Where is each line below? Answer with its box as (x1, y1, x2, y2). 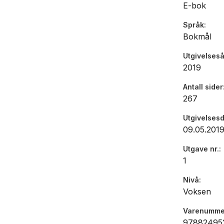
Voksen (183, 186, 211, 197)
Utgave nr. (183, 144, 219, 153)
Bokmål (183, 31, 211, 42)
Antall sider (183, 82, 223, 91)
